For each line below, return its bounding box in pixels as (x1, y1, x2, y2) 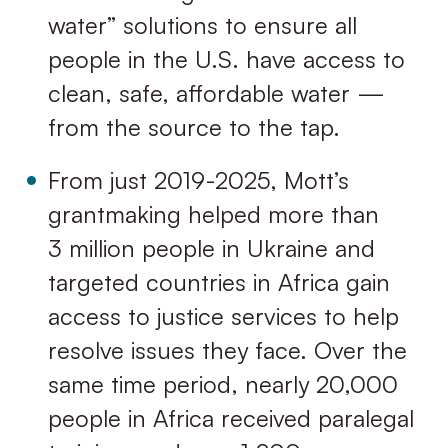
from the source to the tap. (47, 111, 340, 142)
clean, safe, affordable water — (47, 77, 385, 108)
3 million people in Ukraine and (47, 233, 375, 264)
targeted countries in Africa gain (47, 267, 390, 298)
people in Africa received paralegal (47, 403, 414, 434)
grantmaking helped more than (47, 199, 379, 230)
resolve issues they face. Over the (47, 335, 407, 366)
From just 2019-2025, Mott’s (47, 165, 349, 196)
